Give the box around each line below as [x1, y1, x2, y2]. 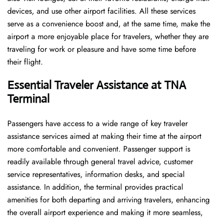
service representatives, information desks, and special [7, 169, 185, 180]
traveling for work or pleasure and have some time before [7, 44, 196, 55]
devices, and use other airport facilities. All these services [7, 5, 196, 17]
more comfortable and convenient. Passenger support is [7, 143, 190, 155]
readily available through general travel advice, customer [7, 156, 193, 168]
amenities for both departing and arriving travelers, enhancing [7, 194, 210, 206]
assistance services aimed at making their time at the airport [7, 131, 201, 142]
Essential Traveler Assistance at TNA [7, 78, 186, 93]
